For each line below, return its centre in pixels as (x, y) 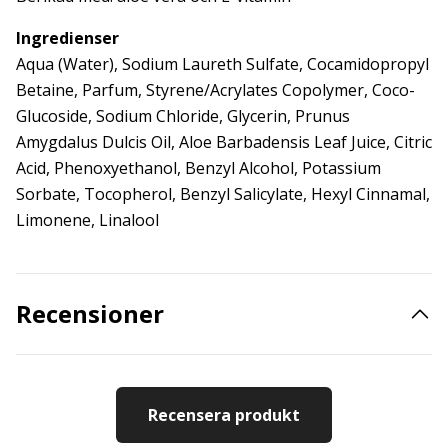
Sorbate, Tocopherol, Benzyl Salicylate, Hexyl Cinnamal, (223, 194)
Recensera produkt (224, 415)
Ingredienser (67, 38)
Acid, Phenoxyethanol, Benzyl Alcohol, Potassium (198, 168)
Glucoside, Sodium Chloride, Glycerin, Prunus (183, 116)
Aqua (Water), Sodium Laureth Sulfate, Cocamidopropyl (222, 64)
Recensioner (90, 313)
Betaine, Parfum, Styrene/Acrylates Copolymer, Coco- (215, 90)
